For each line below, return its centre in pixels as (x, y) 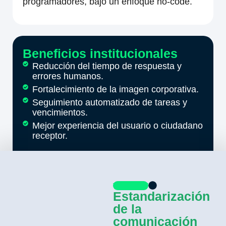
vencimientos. (60, 112)
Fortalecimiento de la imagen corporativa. (115, 89)
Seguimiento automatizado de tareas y (109, 102)
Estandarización (161, 196)
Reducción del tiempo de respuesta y (107, 66)
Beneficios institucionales (100, 53)
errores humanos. (68, 76)
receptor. (50, 135)
